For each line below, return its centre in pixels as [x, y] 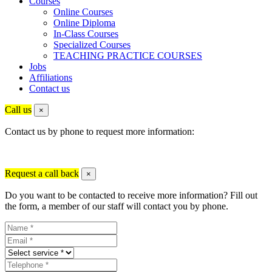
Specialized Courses [92, 44]
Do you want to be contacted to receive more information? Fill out [131, 195]
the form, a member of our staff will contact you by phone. [117, 206]
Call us [18, 109]
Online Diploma [84, 22]
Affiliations [51, 77]
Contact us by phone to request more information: [100, 131]
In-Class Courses [86, 33]
